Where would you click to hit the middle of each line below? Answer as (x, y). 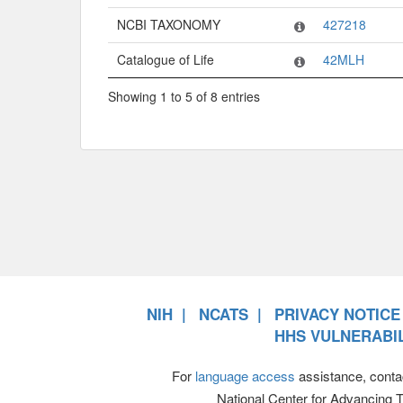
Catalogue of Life (166, 59)
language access (245, 376)
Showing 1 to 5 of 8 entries (184, 97)
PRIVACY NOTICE (337, 314)
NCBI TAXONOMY (169, 24)
